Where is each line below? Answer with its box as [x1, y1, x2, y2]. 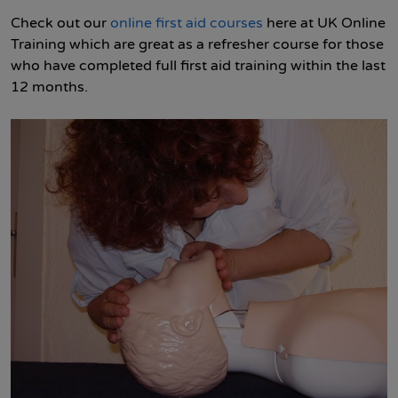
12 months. [11, 78, 88, 96]
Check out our [11, 14, 110, 32]
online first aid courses [110, 14, 263, 32]
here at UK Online [263, 14, 386, 32]
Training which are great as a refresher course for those [11, 36, 384, 53]
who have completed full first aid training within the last [11, 57, 386, 75]
